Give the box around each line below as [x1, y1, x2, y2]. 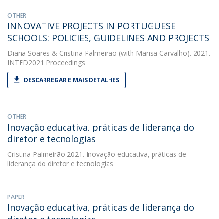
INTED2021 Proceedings [7, 58, 85, 67]
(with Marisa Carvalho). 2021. [117, 48, 210, 58]
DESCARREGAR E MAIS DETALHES [24, 76, 119, 84]
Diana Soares [7, 48, 50, 58]
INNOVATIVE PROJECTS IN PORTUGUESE [7, 20, 175, 32]
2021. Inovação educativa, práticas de [65, 150, 186, 159]
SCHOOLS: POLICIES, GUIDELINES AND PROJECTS [7, 32, 209, 44]
